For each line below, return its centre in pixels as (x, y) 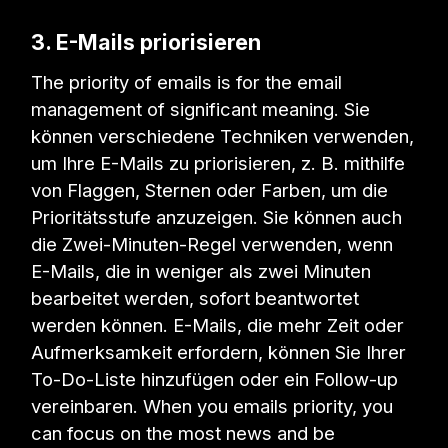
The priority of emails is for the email (187, 81)
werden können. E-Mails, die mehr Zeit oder (218, 324)
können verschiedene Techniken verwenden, (223, 135)
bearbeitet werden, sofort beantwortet (195, 297)
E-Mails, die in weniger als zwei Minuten (201, 270)
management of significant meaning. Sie (201, 108)
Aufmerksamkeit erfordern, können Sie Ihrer (219, 351)
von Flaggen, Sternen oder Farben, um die (210, 189)
